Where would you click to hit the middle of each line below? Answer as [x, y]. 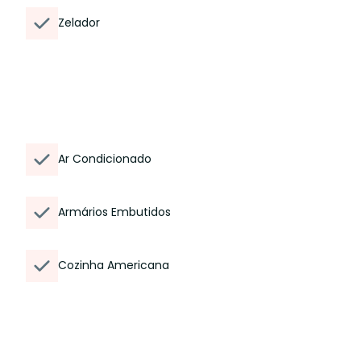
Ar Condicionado [105, 159]
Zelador [79, 23]
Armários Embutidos [114, 212]
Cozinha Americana [114, 265]
